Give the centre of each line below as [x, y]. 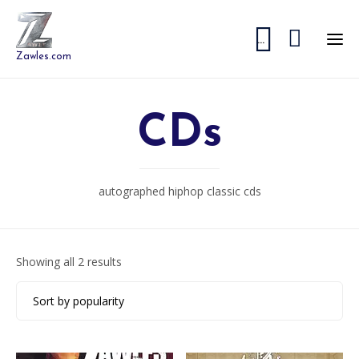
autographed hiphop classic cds [179, 191]
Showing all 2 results [69, 262]
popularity [147, 295]
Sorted [138, 261]
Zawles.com [44, 57]
